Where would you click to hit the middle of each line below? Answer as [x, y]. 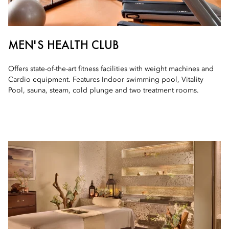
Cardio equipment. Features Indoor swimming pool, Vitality [106, 80]
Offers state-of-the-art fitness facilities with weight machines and [111, 69]
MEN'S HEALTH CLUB [64, 45]
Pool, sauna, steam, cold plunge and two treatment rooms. [104, 90]
